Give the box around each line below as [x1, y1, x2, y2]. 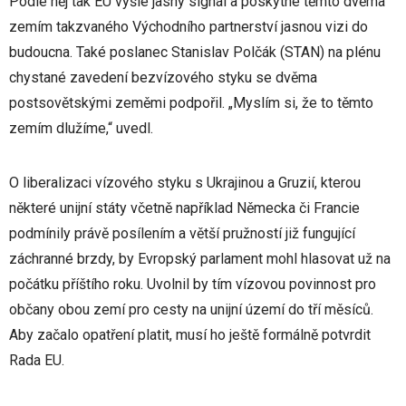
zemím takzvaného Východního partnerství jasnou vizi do [9, 18, 368, 35]
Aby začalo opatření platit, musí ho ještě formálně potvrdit [9, 326, 371, 343]
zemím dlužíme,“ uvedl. [9, 120, 153, 137]
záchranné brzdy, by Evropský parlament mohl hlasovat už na [9, 250, 391, 267]
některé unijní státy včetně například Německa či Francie [9, 199, 360, 217]
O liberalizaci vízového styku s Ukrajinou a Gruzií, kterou [9, 174, 361, 191]
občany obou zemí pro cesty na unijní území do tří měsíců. [9, 301, 373, 318]
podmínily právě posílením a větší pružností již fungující [9, 225, 355, 242]
